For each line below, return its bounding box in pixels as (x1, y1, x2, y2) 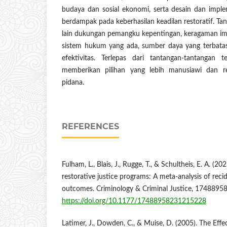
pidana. (62, 79, 84, 87)
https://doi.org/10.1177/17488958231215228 (62, 198, 206, 205)
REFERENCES (62, 122, 119, 132)
